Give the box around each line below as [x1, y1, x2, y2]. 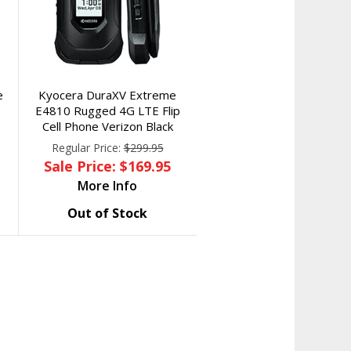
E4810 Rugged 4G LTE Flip [34, 103, 180, 118]
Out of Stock [67, 204, 147, 222]
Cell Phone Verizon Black [42, 118, 173, 134]
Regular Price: [51, 140, 124, 155]
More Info [78, 177, 137, 194]
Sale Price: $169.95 [44, 157, 171, 175]
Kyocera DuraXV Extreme [38, 87, 176, 103]
